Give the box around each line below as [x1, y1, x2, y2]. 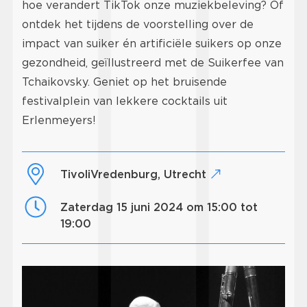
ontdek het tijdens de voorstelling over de [22, 17, 254, 31]
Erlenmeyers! [22, 113, 96, 127]
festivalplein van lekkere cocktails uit [22, 94, 228, 108]
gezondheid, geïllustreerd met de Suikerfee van [22, 56, 284, 69]
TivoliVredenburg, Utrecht [68, 167, 210, 181]
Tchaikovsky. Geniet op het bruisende [22, 75, 227, 88]
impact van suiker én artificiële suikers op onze [22, 36, 282, 50]
